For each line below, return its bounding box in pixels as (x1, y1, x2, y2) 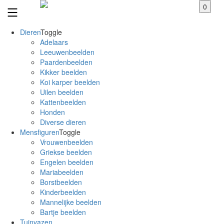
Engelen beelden (40, 156, 93, 167)
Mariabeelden (40, 166, 83, 177)
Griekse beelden (40, 146, 92, 157)
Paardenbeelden (40, 56, 92, 67)
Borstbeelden (40, 176, 82, 187)
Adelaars (40, 36, 68, 47)
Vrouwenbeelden (40, 136, 93, 147)
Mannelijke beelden (40, 196, 101, 207)
